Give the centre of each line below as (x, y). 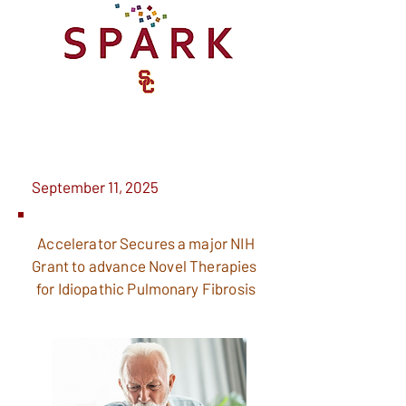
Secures (147, 243)
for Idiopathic (82, 288)
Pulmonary (163, 288)
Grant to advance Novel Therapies (146, 266)
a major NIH (214, 243)
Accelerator (79, 243)
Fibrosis (227, 288)
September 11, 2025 (95, 187)
